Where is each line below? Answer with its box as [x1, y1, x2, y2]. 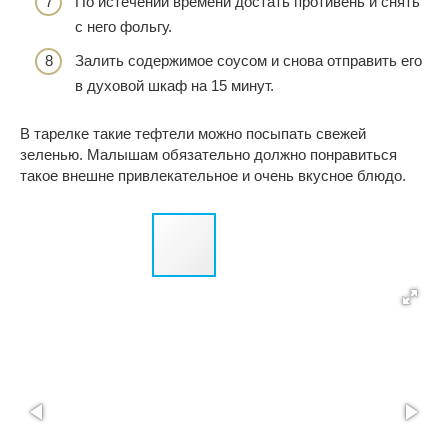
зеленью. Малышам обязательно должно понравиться [20, 145, 397, 163]
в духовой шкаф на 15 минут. [75, 76, 274, 94]
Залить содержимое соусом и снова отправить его [75, 51, 422, 69]
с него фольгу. [75, 18, 172, 36]
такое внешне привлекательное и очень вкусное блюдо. [20, 166, 406, 184]
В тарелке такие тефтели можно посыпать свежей [20, 124, 366, 142]
